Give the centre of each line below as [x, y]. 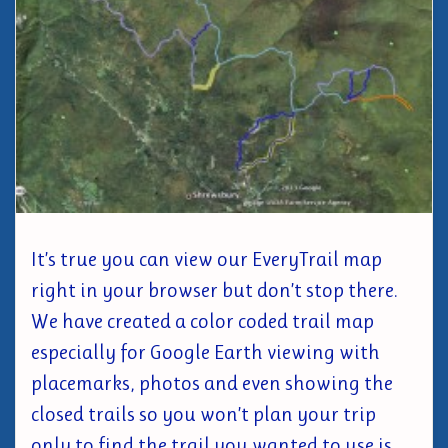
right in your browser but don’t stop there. [214, 289]
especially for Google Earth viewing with [205, 351]
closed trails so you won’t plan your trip [203, 413]
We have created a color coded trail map [202, 320]
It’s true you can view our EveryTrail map [206, 258]
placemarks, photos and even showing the [212, 382]
